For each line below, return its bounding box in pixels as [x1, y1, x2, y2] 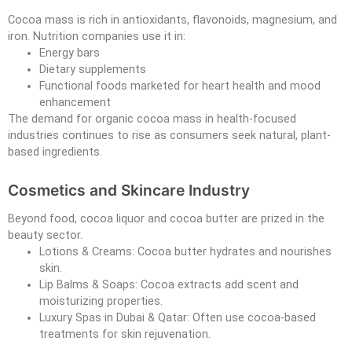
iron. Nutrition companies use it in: [8, 29, 185, 43]
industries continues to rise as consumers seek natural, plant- [8, 128, 331, 142]
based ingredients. [8, 145, 102, 159]
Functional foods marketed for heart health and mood [39, 79, 321, 93]
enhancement [39, 95, 111, 109]
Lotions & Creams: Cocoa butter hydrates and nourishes [39, 244, 332, 258]
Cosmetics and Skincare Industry [8, 180, 250, 200]
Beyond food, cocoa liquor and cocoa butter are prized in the [8, 211, 324, 225]
